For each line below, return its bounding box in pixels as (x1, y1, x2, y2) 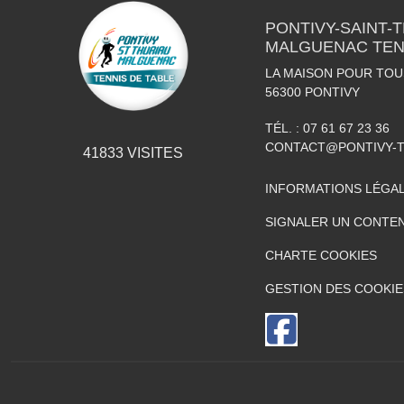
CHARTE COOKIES (265, 248, 377, 262)
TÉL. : (265, 121, 303, 135)
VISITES (123, 144, 183, 161)
